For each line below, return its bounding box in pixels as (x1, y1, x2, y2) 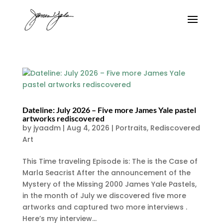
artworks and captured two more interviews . (22, 202, 187, 212)
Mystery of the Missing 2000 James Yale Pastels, (22, 179, 197, 189)
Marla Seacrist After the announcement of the (22, 168, 191, 178)
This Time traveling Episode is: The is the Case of (22, 156, 198, 166)
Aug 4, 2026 (66, 123, 110, 133)
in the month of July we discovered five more (22, 191, 186, 201)
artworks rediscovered (22, 113, 105, 123)
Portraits (115, 123, 147, 133)
